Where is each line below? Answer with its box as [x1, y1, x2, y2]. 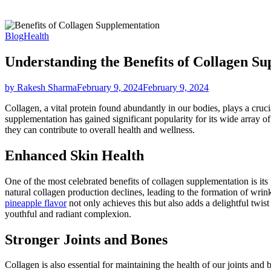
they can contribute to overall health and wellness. [5, 124, 195, 135]
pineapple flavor [5, 197, 67, 208]
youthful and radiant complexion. [5, 208, 131, 219]
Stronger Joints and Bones [5, 231, 168, 247]
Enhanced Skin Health [5, 147, 144, 163]
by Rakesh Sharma [5, 82, 77, 93]
